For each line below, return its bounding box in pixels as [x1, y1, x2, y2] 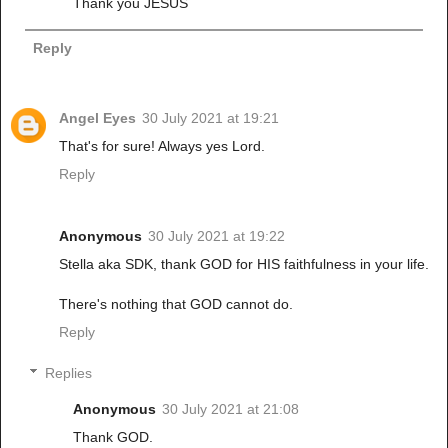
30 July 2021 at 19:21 [142, 109, 279, 126]
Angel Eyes [59, 109, 136, 126]
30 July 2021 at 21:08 [162, 401, 300, 418]
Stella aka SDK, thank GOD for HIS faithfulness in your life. [59, 255, 429, 272]
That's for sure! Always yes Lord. [59, 137, 265, 154]
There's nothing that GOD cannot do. [59, 295, 293, 312]
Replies [45, 365, 93, 382]
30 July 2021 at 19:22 [148, 227, 285, 244]
